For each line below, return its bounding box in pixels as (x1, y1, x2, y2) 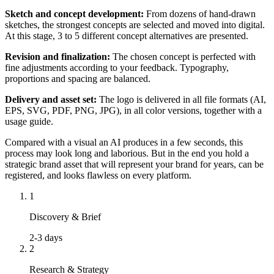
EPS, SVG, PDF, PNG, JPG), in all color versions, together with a (5, 105, 262, 116)
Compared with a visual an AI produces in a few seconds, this (5, 137, 243, 148)
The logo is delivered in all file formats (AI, (97, 94, 266, 105)
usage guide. (5, 116, 53, 127)
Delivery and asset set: (5, 94, 97, 105)
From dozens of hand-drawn (144, 9, 256, 20)
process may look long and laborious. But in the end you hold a (5, 148, 249, 159)
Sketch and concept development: (5, 9, 144, 20)
